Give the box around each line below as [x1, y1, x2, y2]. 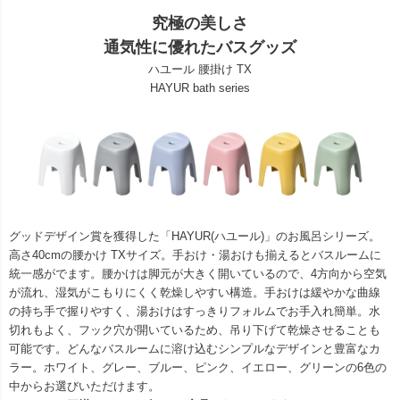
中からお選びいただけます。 [9, 379, 160, 394]
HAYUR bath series [150, 80, 250, 95]
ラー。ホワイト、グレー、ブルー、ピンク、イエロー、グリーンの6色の [9, 361, 387, 375]
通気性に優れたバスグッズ [104, 37, 296, 56]
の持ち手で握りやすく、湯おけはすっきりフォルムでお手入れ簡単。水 [9, 304, 380, 319]
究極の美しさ [152, 13, 248, 32]
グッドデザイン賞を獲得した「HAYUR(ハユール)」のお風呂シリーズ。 [9, 229, 380, 244]
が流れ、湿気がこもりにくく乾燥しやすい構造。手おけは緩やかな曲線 [9, 286, 380, 300]
